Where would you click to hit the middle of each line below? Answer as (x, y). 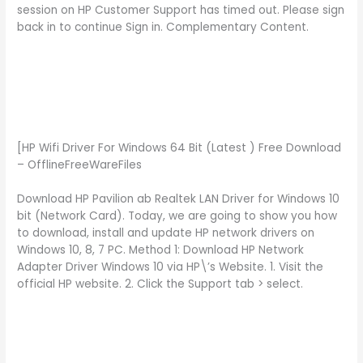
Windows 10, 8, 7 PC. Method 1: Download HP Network (161, 250)
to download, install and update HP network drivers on (166, 233)
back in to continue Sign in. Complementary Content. (163, 27)
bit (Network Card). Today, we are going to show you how (177, 216)
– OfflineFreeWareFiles (80, 165)
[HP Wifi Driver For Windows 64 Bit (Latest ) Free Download (179, 148)
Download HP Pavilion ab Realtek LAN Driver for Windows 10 (179, 199)
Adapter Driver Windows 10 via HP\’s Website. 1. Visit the (171, 267)
